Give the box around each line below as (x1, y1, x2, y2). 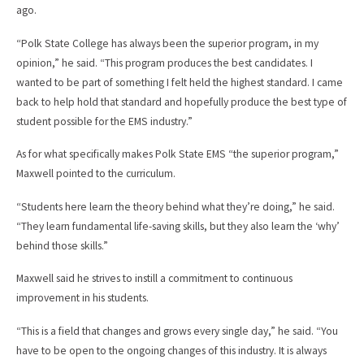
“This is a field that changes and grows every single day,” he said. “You (16, 323, 338, 338)
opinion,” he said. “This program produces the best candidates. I (16, 55, 313, 70)
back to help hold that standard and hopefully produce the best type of (16, 94, 347, 109)
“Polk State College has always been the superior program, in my (16, 36, 318, 50)
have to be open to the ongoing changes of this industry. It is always (16, 343, 327, 357)
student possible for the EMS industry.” (16, 114, 193, 128)
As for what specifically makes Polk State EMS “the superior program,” (16, 147, 339, 162)
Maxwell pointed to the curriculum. (16, 167, 175, 181)
